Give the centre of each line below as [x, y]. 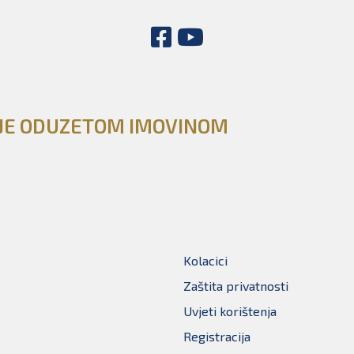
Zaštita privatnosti [236, 286]
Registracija [217, 336]
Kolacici [205, 260]
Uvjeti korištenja [230, 311]
